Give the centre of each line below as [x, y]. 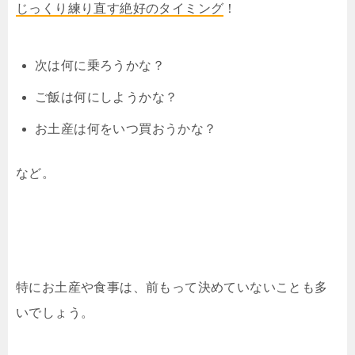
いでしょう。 [55, 312]
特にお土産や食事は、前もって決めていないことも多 [172, 287]
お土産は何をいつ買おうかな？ [126, 128]
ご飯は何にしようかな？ [107, 97]
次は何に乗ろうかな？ [100, 65]
